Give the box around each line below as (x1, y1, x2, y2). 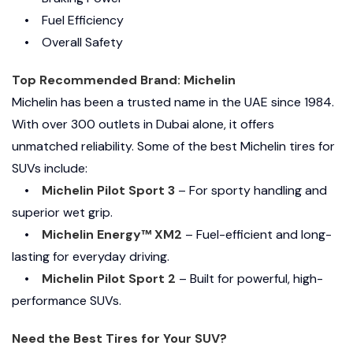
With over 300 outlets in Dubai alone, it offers (12, 115, 274, 132)
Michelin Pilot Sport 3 (35, 181, 175, 199)
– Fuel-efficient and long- (182, 225, 332, 243)
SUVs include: (12, 159, 87, 176)
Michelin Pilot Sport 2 (39, 269, 179, 287)
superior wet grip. (12, 203, 113, 221)
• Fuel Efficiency (12, 11, 124, 28)
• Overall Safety (12, 33, 123, 50)
